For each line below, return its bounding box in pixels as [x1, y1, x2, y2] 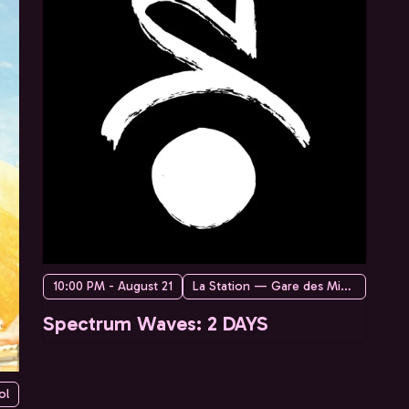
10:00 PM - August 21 [53, 278, 173, 295]
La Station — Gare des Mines [341, 278, 351, 295]
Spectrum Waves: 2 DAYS [43, 311, 268, 337]
